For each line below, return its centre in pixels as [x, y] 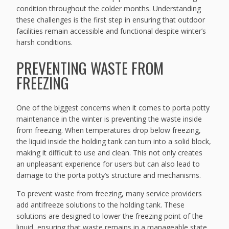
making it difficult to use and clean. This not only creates [110, 153]
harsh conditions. [45, 42]
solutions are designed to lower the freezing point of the [110, 216]
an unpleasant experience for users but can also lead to [108, 164]
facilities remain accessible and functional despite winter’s [111, 31]
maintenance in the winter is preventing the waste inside [109, 119]
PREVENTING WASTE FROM [90, 68]
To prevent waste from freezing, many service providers [109, 194]
